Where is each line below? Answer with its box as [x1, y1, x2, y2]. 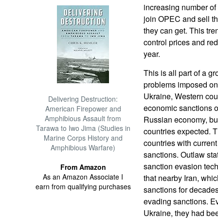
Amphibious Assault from [45, 113, 122, 123]
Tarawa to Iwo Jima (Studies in [36, 123, 130, 133]
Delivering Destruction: [48, 94, 118, 104]
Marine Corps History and [43, 133, 123, 143]
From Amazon [60, 162, 106, 172]
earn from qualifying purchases [35, 182, 131, 191]
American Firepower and [45, 104, 121, 113]
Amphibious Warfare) [51, 143, 116, 152]
